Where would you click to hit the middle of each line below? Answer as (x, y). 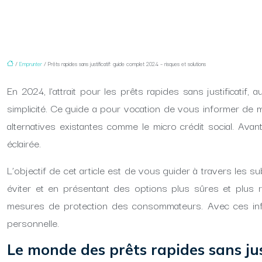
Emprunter (31, 63)
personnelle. (33, 223)
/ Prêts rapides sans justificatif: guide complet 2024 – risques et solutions (124, 63)
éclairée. (24, 143)
